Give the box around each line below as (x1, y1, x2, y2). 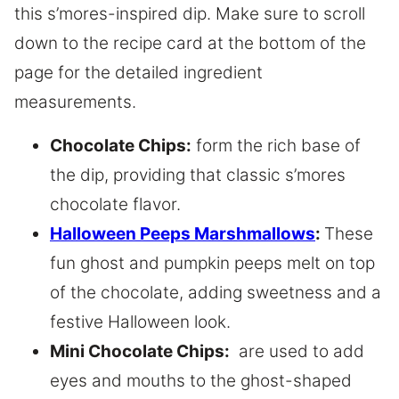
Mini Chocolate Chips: (50, 340, 230, 362)
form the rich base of (191, 134, 361, 156)
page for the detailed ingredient (14, 61, 263, 83)
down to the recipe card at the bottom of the (14, 32, 366, 53)
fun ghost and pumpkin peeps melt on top (50, 252, 375, 273)
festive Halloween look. (50, 311, 231, 332)
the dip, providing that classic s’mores (50, 164, 346, 185)
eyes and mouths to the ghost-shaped (50, 370, 352, 391)
